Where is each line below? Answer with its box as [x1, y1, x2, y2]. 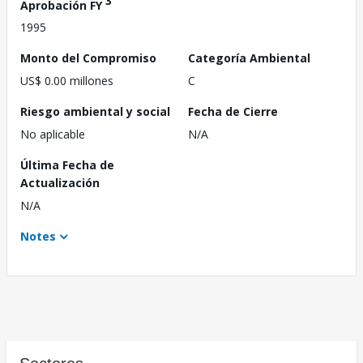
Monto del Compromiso [20, 50, 156, 66]
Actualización [20, 175, 100, 191]
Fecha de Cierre [188, 104, 278, 120]
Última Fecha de [20, 157, 114, 173]
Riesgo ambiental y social [20, 104, 170, 120]
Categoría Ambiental [188, 50, 310, 66]
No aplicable [20, 126, 85, 143]
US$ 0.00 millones [20, 73, 113, 89]
